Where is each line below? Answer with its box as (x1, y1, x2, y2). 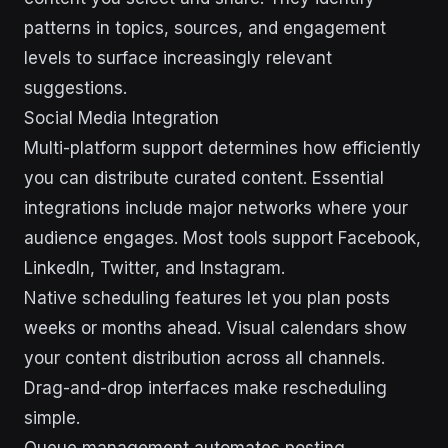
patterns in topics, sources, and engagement (24, 18, 386, 38)
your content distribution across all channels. (24, 348, 385, 368)
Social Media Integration (24, 108, 219, 128)
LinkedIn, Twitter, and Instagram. (24, 258, 285, 278)
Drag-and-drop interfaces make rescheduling (24, 378, 387, 398)
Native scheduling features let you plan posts (24, 288, 390, 308)
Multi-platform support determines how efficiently (24, 138, 421, 158)
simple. (24, 408, 80, 428)
